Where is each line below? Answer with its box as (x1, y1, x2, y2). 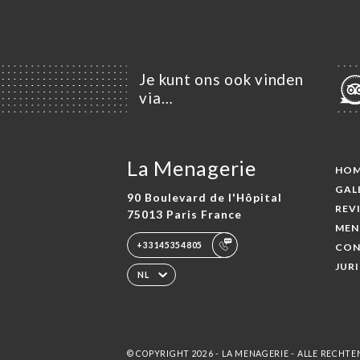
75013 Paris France (126, 207, 242, 222)
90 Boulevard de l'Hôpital (126, 190, 282, 205)
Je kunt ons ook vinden (139, 71, 304, 89)
